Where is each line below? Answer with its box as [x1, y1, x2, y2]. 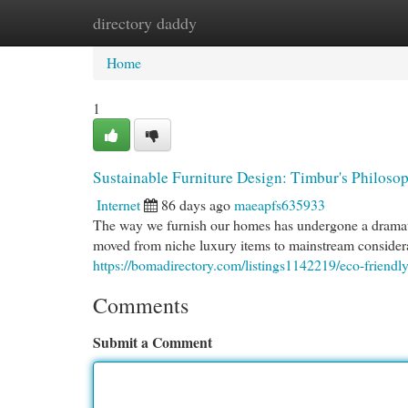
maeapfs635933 [234, 195, 325, 214]
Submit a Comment [93, 331, 212, 352]
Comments [93, 291, 189, 320]
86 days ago [161, 195, 230, 214]
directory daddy [93, 12, 197, 34]
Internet [97, 195, 140, 214]
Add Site [311, 13, 361, 32]
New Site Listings [182, 13, 283, 32]
